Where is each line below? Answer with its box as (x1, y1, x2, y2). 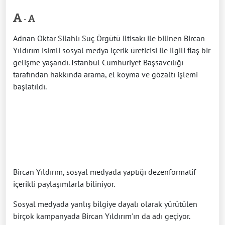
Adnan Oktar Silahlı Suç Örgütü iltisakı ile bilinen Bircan (13, 33, 205, 44)
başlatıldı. (13, 81, 47, 92)
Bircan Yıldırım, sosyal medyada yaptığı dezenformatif (13, 167, 196, 177)
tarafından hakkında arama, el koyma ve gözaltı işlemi (13, 69, 198, 80)
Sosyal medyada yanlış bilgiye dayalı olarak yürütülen (13, 199, 197, 209)
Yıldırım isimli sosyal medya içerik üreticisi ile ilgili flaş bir (13, 45, 210, 56)
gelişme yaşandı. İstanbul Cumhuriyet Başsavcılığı (13, 57, 183, 68)
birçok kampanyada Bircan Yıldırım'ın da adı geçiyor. (13, 211, 190, 221)
